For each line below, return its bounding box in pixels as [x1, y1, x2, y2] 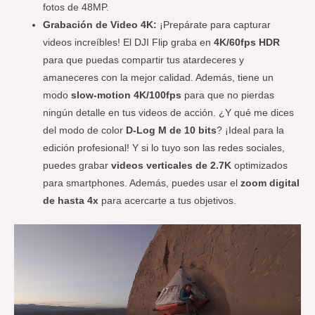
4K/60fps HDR [214, 37, 281, 49]
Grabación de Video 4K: [43, 20, 157, 31]
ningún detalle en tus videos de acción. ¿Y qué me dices [43, 108, 295, 119]
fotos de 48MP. [43, 2, 110, 13]
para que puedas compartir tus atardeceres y [43, 55, 245, 66]
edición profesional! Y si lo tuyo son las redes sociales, [43, 143, 285, 154]
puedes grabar [43, 160, 112, 172]
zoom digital [240, 178, 300, 189]
